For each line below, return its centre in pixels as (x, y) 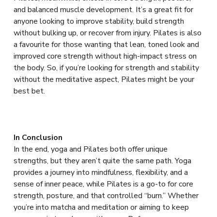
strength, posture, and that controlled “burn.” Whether (106, 196)
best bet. (29, 91)
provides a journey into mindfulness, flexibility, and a (101, 172)
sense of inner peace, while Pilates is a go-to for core (103, 184)
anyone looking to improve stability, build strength (99, 21)
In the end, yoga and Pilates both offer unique (91, 149)
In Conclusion (38, 138)
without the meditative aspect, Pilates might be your (104, 79)
